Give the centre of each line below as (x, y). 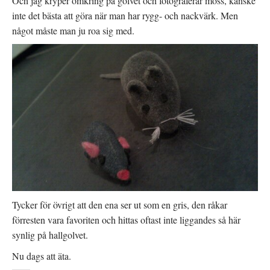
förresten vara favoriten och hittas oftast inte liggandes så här (126, 219)
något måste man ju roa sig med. (73, 30)
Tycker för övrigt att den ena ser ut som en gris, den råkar (120, 204)
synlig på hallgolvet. (50, 234)
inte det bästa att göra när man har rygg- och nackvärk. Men (125, 15)
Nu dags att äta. (42, 256)
